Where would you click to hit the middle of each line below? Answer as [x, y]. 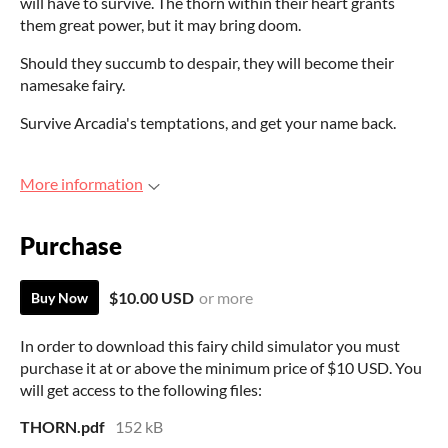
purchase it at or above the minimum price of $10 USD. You [221, 368]
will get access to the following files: [141, 390]
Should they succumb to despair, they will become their [207, 62]
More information [81, 183]
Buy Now [59, 298]
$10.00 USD [151, 298]
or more [226, 298]
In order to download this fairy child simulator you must [210, 346]
